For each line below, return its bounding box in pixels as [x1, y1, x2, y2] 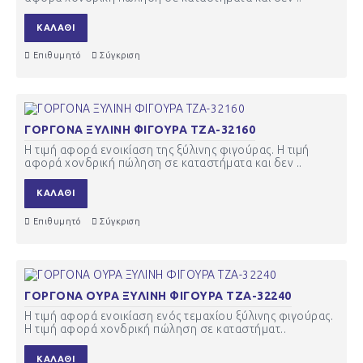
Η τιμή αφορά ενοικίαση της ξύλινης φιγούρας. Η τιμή [24, 143, 310, 157]
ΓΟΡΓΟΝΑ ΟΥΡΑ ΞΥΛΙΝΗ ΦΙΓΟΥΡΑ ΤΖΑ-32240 [24, 288, 292, 302]
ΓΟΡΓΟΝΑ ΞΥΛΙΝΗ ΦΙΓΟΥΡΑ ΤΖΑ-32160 [24, 123, 255, 137]
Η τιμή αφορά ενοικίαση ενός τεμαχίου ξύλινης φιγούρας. [24, 309, 333, 322]
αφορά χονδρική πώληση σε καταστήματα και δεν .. [24, 156, 302, 170]
